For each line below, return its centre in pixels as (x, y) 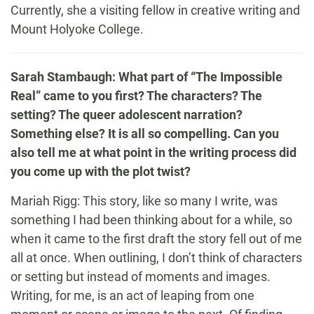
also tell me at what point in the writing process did (153, 152)
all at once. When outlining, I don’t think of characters (156, 258)
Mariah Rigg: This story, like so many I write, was (144, 201)
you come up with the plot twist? (101, 171)
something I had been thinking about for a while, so (151, 220)
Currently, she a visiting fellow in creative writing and (155, 10)
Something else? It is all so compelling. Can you (145, 134)
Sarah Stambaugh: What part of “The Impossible (146, 77)
